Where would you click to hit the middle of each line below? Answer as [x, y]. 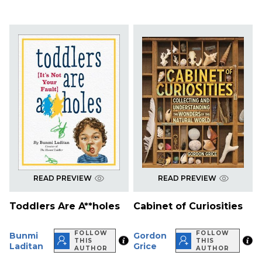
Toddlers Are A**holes [65, 206]
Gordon [150, 235]
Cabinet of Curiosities [188, 206]
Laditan [26, 246]
